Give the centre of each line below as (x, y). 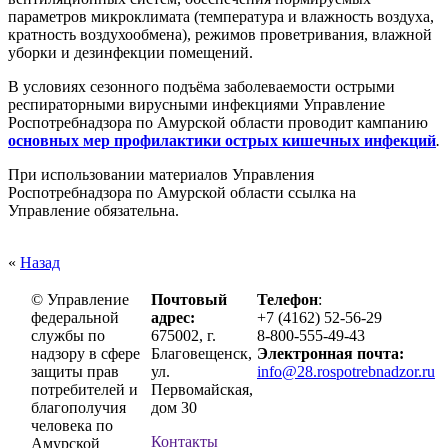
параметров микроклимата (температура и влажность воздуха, (221, 16)
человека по (72, 425)
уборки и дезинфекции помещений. (130, 52)
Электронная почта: (330, 353)
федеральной (75, 317)
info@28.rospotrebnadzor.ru (346, 371)
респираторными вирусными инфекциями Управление (196, 104)
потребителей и (84, 389)
